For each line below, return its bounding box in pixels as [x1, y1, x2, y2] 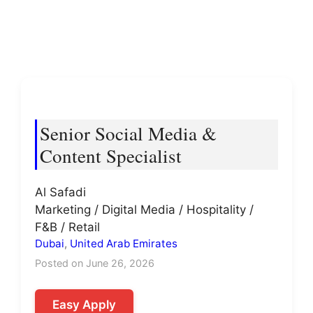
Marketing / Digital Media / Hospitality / [35, 203, 254, 217]
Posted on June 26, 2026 [35, 257, 154, 269]
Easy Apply [52, 298, 116, 312]
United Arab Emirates [70, 237, 177, 250]
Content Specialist [40, 143, 182, 168]
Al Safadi [35, 185, 86, 199]
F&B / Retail [35, 220, 100, 234]
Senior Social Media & [40, 121, 217, 146]
